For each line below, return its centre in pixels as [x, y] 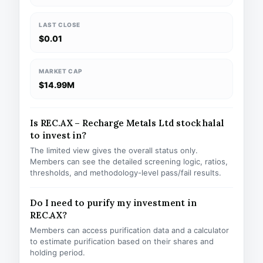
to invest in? [58, 135]
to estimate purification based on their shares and [122, 241]
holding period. [58, 252]
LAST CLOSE [60, 25]
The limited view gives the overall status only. [114, 150]
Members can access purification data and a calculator [129, 230]
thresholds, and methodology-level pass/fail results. [126, 173]
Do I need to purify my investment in [113, 203]
